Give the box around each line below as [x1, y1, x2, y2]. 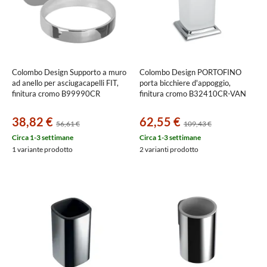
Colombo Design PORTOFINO [139, 67, 241, 77]
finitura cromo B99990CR [12, 89, 100, 98]
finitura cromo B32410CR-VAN [139, 89, 246, 98]
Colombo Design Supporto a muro [12, 67, 126, 77]
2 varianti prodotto [139, 145, 198, 154]
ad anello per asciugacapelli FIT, [12, 78, 119, 88]
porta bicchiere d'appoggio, [139, 78, 231, 88]
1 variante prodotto [12, 145, 73, 154]
